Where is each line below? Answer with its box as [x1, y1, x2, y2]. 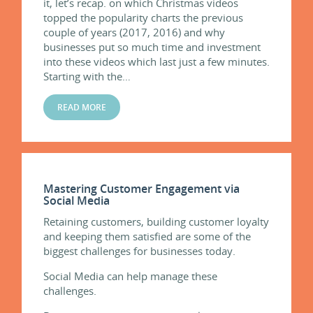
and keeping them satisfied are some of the [43, 228, 251, 243]
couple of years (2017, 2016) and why [43, 24, 225, 39]
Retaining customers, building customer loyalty [43, 214, 269, 228]
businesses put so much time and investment [43, 39, 261, 54]
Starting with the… [43, 68, 131, 83]
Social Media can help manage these [43, 268, 217, 283]
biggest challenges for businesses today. [43, 243, 235, 258]
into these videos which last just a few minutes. [43, 54, 270, 68]
